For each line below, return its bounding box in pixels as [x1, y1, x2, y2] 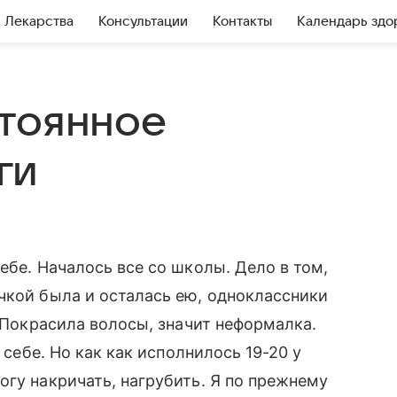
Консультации [98, 14, 188, 28]
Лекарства [4, 14, 74, 28]
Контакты [213, 14, 272, 28]
